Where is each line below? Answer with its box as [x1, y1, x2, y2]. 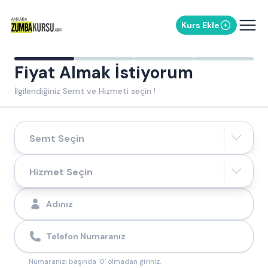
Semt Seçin [29, 132, 84, 145]
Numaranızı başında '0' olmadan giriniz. [29, 257, 161, 266]
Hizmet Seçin [29, 165, 93, 178]
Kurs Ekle [181, 20, 220, 31]
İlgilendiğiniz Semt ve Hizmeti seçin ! [14, 86, 156, 96]
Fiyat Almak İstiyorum [14, 62, 193, 84]
